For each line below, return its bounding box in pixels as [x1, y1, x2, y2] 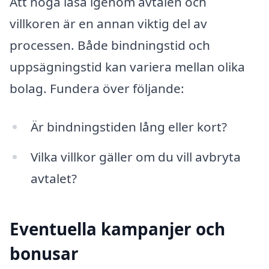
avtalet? [30, 169, 77, 187]
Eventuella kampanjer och [10, 217, 225, 241]
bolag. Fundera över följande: [10, 80, 184, 97]
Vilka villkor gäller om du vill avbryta [30, 148, 241, 165]
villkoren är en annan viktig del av [10, 15, 207, 32]
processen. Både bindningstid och [10, 37, 210, 54]
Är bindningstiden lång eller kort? [30, 118, 227, 136]
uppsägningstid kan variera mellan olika [10, 58, 245, 76]
